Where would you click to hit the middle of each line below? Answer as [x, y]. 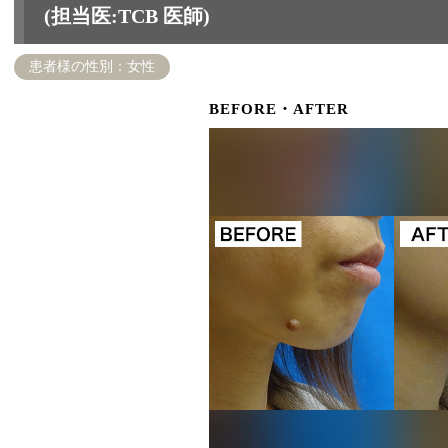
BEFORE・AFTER [278, 109]
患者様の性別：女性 [91, 67]
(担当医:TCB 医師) [126, 16]
